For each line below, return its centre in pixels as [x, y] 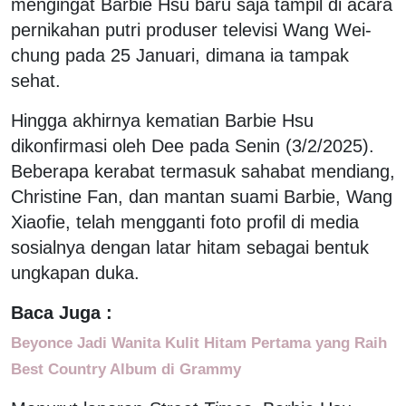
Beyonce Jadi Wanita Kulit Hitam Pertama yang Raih [199, 342]
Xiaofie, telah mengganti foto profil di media [185, 222]
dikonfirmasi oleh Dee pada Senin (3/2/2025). [193, 145]
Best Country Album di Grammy [126, 368]
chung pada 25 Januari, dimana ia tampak [180, 55]
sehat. [36, 80]
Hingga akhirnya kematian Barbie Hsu [162, 120]
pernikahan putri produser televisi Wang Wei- [191, 29]
